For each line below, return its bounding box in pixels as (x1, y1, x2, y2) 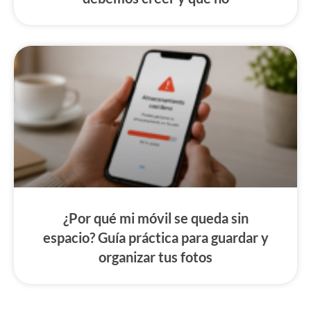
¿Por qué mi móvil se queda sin (62, 209, 249, 226)
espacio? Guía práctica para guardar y (42, 228, 269, 246)
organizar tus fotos (99, 248, 212, 265)
